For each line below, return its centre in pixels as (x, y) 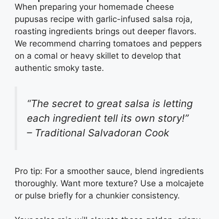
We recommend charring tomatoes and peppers (108, 43)
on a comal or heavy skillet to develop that (98, 55)
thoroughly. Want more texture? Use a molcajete (109, 183)
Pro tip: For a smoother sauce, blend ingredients (109, 171)
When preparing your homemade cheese (94, 7)
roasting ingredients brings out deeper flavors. (106, 31)
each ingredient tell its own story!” (108, 118)
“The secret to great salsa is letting (110, 103)
